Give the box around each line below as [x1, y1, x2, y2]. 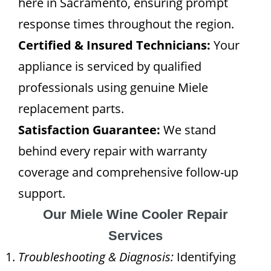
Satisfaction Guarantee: [18, 122, 160, 138]
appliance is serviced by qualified [18, 58, 201, 74]
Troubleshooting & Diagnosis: [18, 249, 174, 265]
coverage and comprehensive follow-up [18, 164, 238, 180]
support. [18, 185, 65, 201]
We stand [160, 122, 216, 138]
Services [108, 228, 163, 243]
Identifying [174, 249, 236, 265]
